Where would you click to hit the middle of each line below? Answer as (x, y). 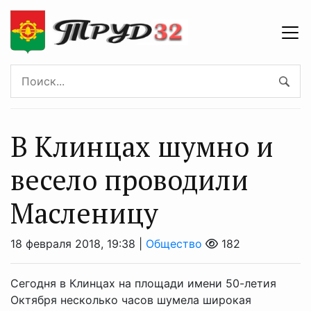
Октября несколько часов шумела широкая (131, 300)
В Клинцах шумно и (142, 146)
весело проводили (129, 179)
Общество (174, 244)
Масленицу (84, 213)
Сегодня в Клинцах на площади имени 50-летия (143, 283)
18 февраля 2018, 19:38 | (78, 244)
